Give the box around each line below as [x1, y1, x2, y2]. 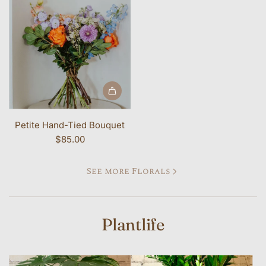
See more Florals [87, 164, 170, 178]
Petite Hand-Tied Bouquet [14, 119, 125, 131]
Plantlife [102, 214, 164, 235]
